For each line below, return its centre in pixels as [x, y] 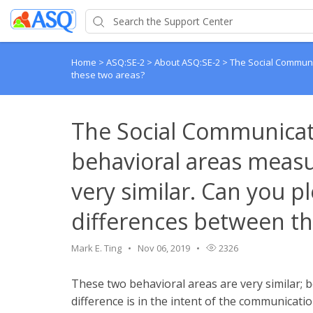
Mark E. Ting [96, 248]
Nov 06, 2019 [164, 248]
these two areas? [108, 75]
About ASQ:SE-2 [188, 62]
